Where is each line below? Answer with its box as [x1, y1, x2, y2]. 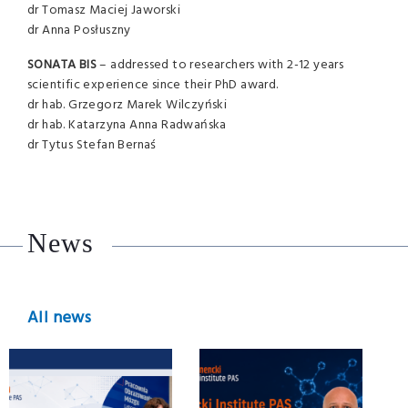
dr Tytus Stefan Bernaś [27, 135, 157, 156]
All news [27, 305, 92, 331]
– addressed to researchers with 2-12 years [97, 55, 344, 76]
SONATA [27, 55, 76, 76]
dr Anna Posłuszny [27, 20, 131, 41]
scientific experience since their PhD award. [27, 75, 279, 96]
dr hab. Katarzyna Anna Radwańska [27, 115, 227, 136]
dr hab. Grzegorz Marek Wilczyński [27, 95, 228, 116]
